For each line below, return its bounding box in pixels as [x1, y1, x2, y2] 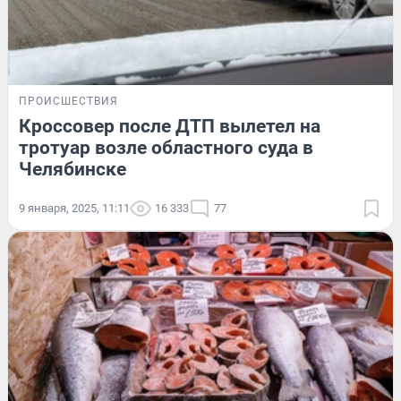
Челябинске [19, 158, 126, 181]
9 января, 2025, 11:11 [19, 201, 130, 216]
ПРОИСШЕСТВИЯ [19, 95, 118, 108]
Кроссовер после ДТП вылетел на [19, 115, 320, 138]
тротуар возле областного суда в [19, 137, 313, 159]
